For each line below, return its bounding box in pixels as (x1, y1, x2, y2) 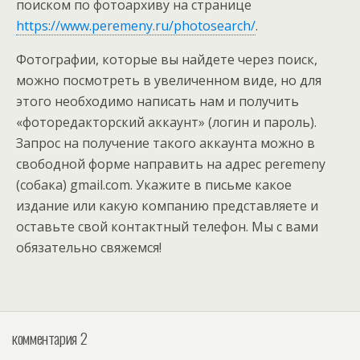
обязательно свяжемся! (16, 239, 162, 256)
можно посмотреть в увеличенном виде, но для (16, 72, 321, 89)
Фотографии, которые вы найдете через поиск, (16, 51, 317, 68)
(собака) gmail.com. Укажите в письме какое (16, 176, 292, 194)
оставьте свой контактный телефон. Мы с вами (16, 218, 318, 235)
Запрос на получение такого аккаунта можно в (16, 134, 315, 152)
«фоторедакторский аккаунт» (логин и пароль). (16, 113, 317, 131)
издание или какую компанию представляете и (16, 197, 318, 215)
